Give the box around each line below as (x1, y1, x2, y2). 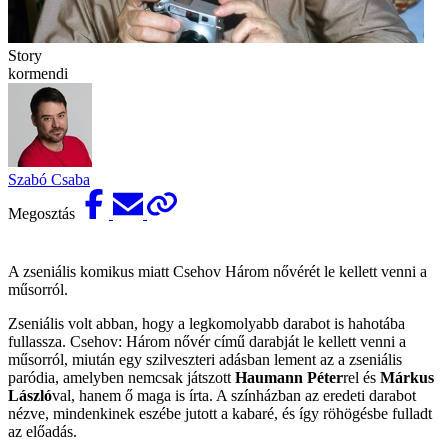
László (8, 386, 52, 404)
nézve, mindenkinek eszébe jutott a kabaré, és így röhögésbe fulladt (8, 404, 432, 422)
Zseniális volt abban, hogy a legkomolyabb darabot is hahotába (8, 314, 405, 332)
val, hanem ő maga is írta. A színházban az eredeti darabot (52, 386, 416, 404)
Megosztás (8, 204, 79, 222)
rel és (343, 368, 380, 386)
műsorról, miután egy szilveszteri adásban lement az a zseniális (8, 350, 402, 368)
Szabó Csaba (8, 170, 90, 188)
